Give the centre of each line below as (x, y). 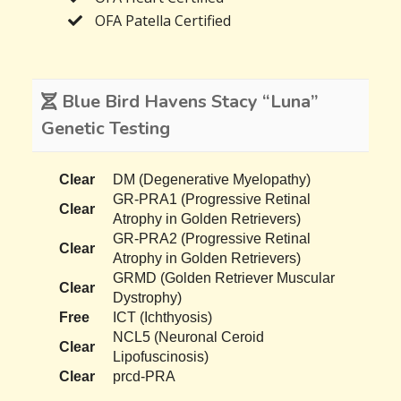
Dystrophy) (148, 298)
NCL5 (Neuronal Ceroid (189, 337)
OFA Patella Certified (163, 21)
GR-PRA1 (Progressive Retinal (212, 200)
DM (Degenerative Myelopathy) (212, 180)
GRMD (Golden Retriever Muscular (224, 278)
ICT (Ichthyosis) (163, 318)
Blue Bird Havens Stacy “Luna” (188, 102)
